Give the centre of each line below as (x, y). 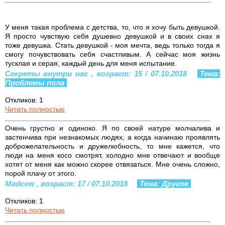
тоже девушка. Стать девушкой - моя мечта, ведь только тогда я (113, 45)
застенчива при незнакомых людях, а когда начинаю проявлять (113, 137)
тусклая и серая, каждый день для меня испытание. (91, 63)
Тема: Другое (164, 183)
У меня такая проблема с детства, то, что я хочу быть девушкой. (113, 27)
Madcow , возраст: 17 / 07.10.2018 (67, 183)
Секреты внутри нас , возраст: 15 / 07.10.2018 (97, 73)
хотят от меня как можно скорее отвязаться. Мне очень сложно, (113, 164)
